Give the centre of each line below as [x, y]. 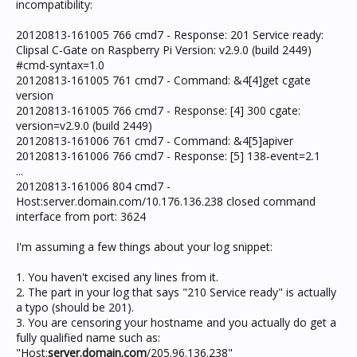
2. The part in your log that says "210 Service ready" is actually [176, 292]
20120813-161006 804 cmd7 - [93, 186]
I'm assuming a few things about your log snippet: [144, 247]
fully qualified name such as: [88, 337]
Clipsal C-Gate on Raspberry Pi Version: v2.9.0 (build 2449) [164, 50]
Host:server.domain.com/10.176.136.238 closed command [166, 201]
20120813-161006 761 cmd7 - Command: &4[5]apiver [155, 141]
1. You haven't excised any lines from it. [117, 277]
